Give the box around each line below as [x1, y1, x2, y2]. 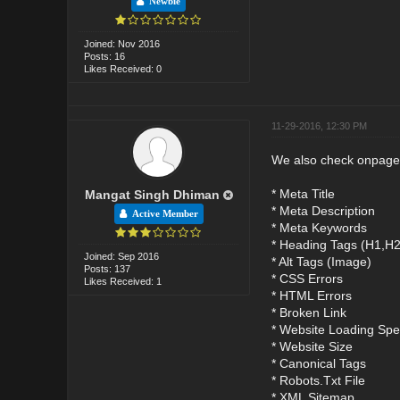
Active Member [126, 208, 198, 219]
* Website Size [271, 338, 353, 354]
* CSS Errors [271, 271, 343, 286]
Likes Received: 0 [84, 62, 162, 74]
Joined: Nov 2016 [84, 37, 161, 49]
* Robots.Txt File [271, 372, 365, 387]
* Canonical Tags [271, 355, 366, 371]
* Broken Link [271, 304, 346, 320]
